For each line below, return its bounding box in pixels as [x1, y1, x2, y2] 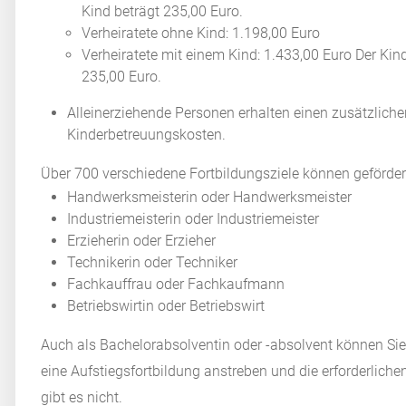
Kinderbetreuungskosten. [67, 125, 227, 143]
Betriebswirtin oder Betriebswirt [67, 296, 266, 314]
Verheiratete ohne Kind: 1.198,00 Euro [82, 24, 321, 42]
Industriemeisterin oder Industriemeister [67, 209, 320, 227]
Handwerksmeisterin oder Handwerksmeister [67, 188, 353, 206]
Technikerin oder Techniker [67, 253, 238, 271]
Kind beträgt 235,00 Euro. [82, 2, 244, 20]
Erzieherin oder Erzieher [67, 231, 217, 249]
